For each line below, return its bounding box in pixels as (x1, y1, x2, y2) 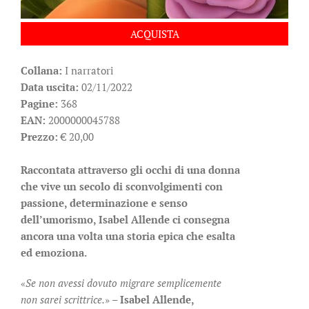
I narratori (62, 63, 114, 78)
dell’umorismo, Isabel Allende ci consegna (21, 212, 230, 227)
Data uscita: (21, 80, 79, 94)
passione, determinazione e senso (21, 196, 188, 210)
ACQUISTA (130, 27, 179, 41)
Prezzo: (21, 130, 58, 144)
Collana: (21, 63, 62, 78)
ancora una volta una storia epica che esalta (21, 229, 235, 243)
